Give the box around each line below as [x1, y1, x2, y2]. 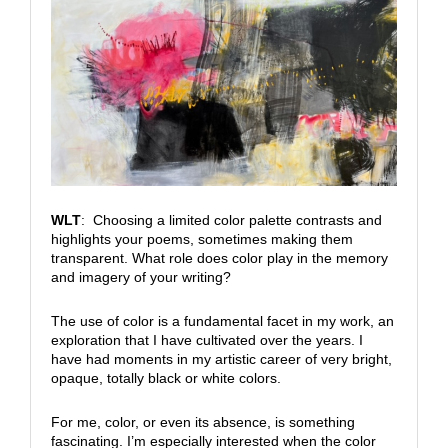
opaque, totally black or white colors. [50, 370, 281, 387]
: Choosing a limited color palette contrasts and [80, 212, 382, 229]
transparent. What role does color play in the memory [50, 250, 388, 267]
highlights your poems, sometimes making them [50, 231, 353, 248]
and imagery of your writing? [50, 269, 231, 286]
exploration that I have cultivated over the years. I [50, 332, 363, 349]
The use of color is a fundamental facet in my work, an [50, 313, 394, 330]
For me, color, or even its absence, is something [50, 414, 355, 431]
